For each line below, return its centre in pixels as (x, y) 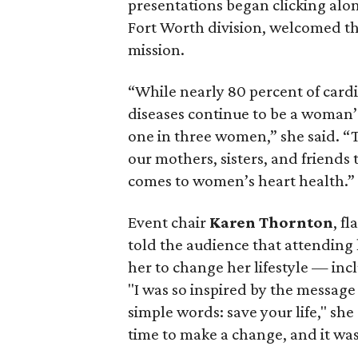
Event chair (169, 222)
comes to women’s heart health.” (242, 181)
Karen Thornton (272, 222)
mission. (157, 50)
